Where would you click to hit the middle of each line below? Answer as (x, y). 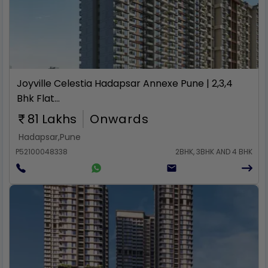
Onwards (119, 119)
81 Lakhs (52, 119)
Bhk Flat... (38, 98)
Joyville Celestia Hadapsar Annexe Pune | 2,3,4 (125, 83)
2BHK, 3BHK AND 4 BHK (214, 152)
